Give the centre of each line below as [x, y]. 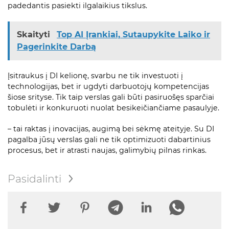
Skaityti [35, 35]
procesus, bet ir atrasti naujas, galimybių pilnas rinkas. [107, 151]
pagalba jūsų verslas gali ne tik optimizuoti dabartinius [109, 140]
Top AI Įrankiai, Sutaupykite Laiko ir [133, 35]
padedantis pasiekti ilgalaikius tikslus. [77, 6]
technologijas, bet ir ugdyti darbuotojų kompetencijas [108, 87]
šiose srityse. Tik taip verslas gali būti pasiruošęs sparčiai [111, 97]
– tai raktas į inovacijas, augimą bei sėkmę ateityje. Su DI [111, 129]
